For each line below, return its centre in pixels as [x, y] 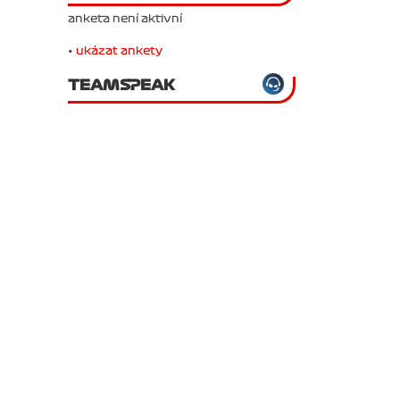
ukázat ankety [119, 50]
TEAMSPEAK [121, 84]
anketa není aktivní [125, 18]
